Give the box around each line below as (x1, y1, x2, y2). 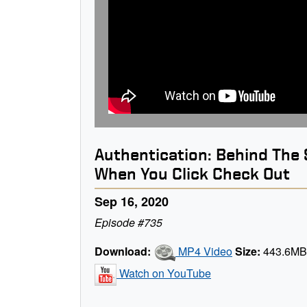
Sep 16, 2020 (95, 193, 169, 211)
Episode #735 (95, 214, 162, 231)
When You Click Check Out (95, 164, 290, 183)
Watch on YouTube (116, 265, 211, 282)
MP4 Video (175, 243, 232, 260)
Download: (95, 243, 151, 260)
